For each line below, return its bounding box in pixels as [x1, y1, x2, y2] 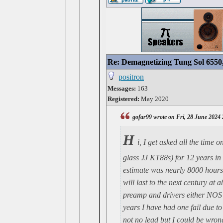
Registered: [108, 95, 139, 103]
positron [118, 73, 144, 81]
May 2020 [139, 95, 169, 103]
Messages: [108, 85, 136, 92]
